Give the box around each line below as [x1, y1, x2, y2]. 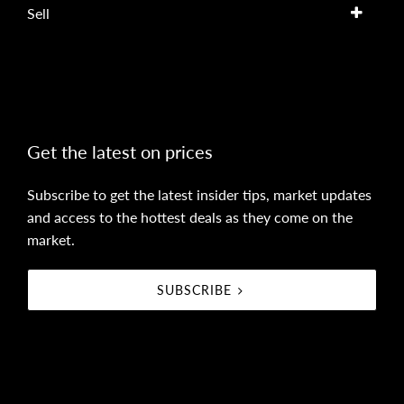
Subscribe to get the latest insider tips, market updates [27, 185, 372, 203]
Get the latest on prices [27, 140, 213, 162]
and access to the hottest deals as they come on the [27, 207, 353, 225]
